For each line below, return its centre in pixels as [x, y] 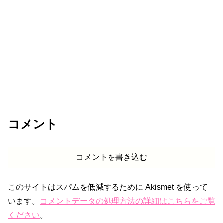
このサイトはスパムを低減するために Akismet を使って [108, 187]
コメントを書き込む [111, 157]
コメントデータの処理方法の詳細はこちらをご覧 [127, 201]
